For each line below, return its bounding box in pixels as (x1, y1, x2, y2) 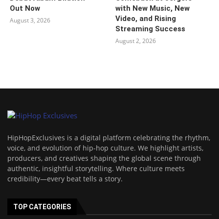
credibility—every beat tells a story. (7, 174, 123, 183)
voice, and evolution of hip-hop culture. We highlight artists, (7, 143, 203, 153)
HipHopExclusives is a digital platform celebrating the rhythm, (7, 132, 210, 142)
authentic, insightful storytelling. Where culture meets (7, 163, 185, 173)
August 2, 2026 (115, 36, 156, 45)
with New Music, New (115, 3, 190, 13)
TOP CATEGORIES (13, 202, 71, 211)
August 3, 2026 (10, 16, 50, 24)
